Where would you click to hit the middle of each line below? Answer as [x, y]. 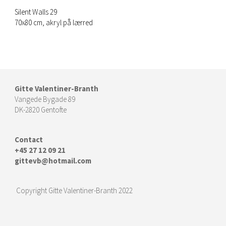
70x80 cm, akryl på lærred [54, 22]
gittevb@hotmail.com [53, 160]
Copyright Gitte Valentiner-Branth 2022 [74, 190]
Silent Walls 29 [36, 12]
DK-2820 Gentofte [41, 109]
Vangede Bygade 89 [45, 99]
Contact [29, 139]
